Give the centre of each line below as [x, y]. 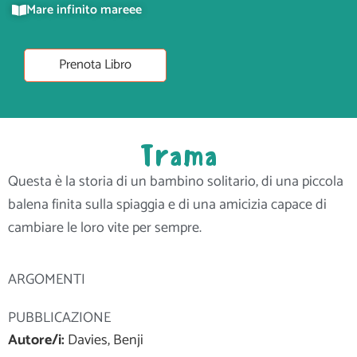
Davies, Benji [104, 341]
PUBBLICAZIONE [59, 318]
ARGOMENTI [47, 280]
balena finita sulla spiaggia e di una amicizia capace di [167, 204]
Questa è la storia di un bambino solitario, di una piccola [176, 181]
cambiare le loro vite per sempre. [105, 228]
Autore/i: [36, 341]
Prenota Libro [95, 65]
